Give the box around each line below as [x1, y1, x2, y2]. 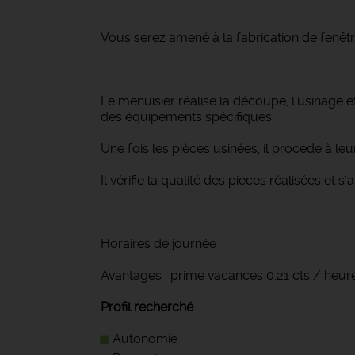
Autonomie [113, 331, 177, 346]
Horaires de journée [101, 236, 219, 251]
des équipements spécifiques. [101, 109, 274, 124]
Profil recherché [101, 300, 193, 315]
